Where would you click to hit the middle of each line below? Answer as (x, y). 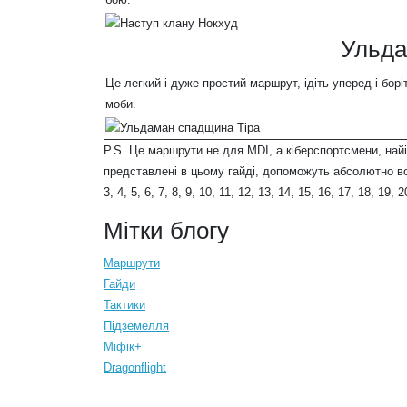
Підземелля (136, 326)
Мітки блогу (166, 231)
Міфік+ (123, 347)
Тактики (124, 305)
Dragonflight (135, 368)
